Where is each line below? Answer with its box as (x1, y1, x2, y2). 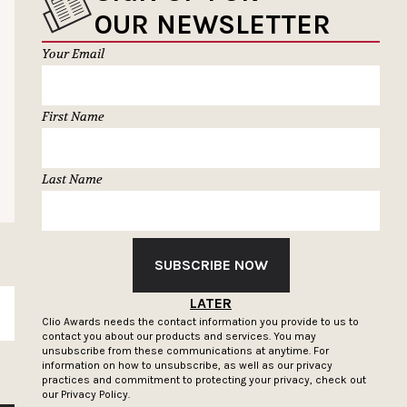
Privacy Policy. (61, 388, 130, 402)
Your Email (42, 45, 104, 63)
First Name (42, 108, 104, 125)
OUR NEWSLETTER (94, 8, 331, 42)
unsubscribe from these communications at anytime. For (42, 344, 329, 358)
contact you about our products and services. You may (42, 330, 316, 343)
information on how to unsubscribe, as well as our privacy (42, 359, 333, 372)
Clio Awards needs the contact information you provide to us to (42, 315, 359, 329)
